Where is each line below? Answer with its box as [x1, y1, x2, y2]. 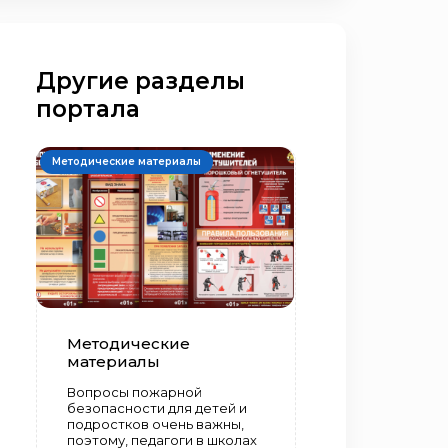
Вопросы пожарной [67, 383, 202, 400]
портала [36, 95, 140, 123]
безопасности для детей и [67, 399, 247, 416]
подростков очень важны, [67, 415, 244, 432]
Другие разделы [36, 67, 245, 95]
